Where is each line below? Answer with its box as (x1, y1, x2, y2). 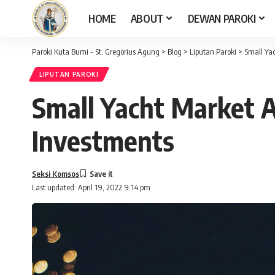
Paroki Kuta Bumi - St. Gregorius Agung (32, 47, 160, 56)
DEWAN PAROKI (187, 11, 256, 25)
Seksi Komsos (32, 168, 79, 179)
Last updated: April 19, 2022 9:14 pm (32, 182, 150, 192)
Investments (32, 123, 174, 158)
